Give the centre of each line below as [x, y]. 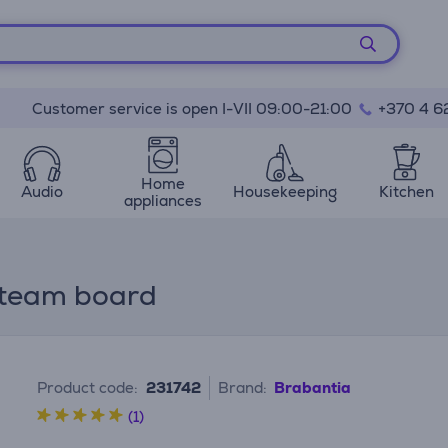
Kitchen [406, 191]
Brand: [243, 387]
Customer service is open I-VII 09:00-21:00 [193, 108]
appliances [163, 200]
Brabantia [313, 387]
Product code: [88, 387]
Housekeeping [284, 191]
